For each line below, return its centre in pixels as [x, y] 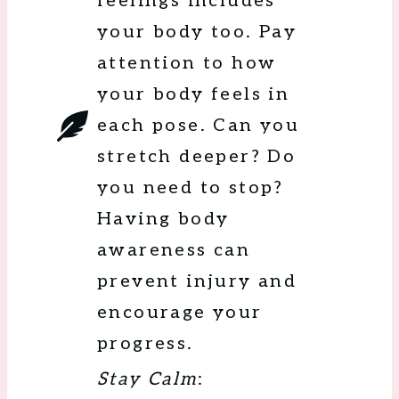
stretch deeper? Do [197, 157]
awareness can [174, 251]
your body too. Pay [197, 33]
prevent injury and [197, 282]
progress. [146, 344]
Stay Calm [147, 380]
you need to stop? [191, 188]
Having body [163, 220]
